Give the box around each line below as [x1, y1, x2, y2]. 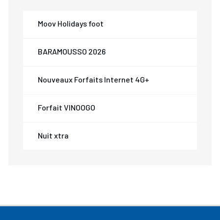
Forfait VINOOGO [38, 103, 96, 112]
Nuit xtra [38, 131, 69, 140]
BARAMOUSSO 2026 [38, 47, 106, 56]
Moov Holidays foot [38, 19, 104, 28]
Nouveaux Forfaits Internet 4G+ [38, 75, 150, 84]
